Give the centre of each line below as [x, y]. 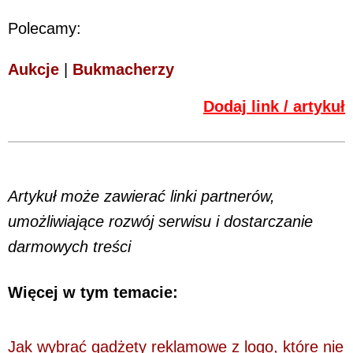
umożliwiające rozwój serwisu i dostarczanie [160, 221]
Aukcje [33, 69]
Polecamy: [45, 28]
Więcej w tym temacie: [93, 293]
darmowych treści [69, 246]
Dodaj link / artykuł [274, 106]
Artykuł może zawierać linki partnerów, [141, 196]
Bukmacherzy [123, 69]
